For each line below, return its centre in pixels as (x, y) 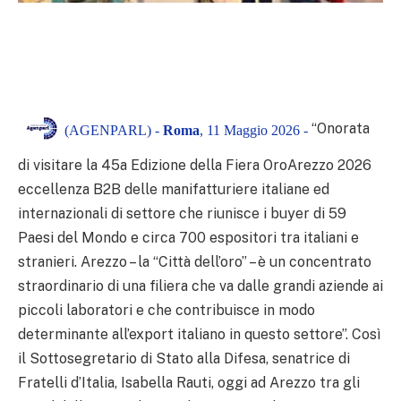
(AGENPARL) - (114, 130)
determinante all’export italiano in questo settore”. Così (199, 335)
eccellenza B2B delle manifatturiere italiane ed (174, 190)
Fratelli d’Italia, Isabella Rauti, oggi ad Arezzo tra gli (189, 383)
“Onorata (341, 129)
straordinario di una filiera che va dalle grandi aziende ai (200, 286)
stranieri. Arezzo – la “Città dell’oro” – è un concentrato (195, 262)
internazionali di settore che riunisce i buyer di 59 (182, 214)
